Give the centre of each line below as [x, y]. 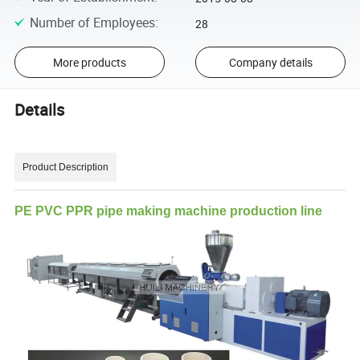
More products [89, 63]
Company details [270, 63]
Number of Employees [92, 23]
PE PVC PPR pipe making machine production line [169, 211]
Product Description [66, 168]
